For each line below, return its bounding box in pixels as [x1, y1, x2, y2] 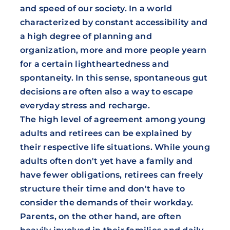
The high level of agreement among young [20, 114, 206, 124]
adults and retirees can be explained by [20, 128, 192, 138]
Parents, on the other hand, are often [20, 211, 181, 221]
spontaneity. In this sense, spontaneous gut [20, 72, 208, 83]
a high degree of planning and [20, 31, 152, 41]
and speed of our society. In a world [20, 3, 172, 13]
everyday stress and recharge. [20, 100, 150, 110]
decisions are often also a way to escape [20, 86, 194, 97]
